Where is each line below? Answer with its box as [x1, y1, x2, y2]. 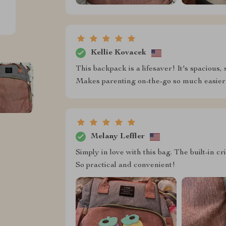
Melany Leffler [90, 132, 145, 141]
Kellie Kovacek [90, 48, 146, 57]
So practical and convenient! [75, 161, 175, 169]
